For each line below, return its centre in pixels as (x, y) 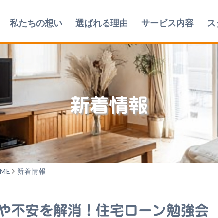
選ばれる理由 (102, 23)
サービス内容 (167, 23)
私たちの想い (36, 23)
